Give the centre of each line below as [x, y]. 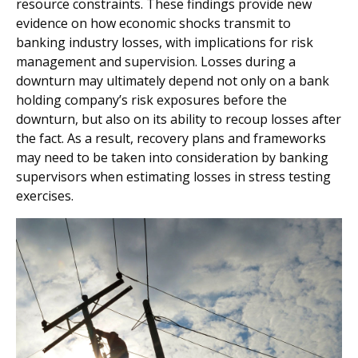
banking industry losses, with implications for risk [165, 42]
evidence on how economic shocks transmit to [153, 23]
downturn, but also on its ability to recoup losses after [179, 119]
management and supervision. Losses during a [156, 62]
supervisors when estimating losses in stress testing [173, 177]
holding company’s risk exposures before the [151, 100]
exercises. [45, 196]
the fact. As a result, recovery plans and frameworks [171, 138]
